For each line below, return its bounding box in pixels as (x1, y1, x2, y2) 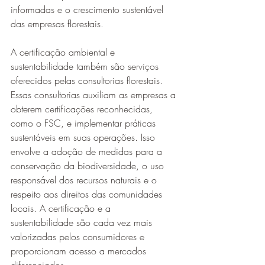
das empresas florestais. (11, 17, 104, 30)
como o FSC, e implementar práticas (11, 117, 159, 130)
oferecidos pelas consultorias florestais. (11, 74, 166, 87)
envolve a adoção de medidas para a (11, 145, 165, 158)
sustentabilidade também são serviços (11, 60, 161, 73)
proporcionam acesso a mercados (11, 244, 149, 257)
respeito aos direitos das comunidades (11, 188, 165, 201)
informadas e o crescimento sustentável (11, 3, 166, 16)
